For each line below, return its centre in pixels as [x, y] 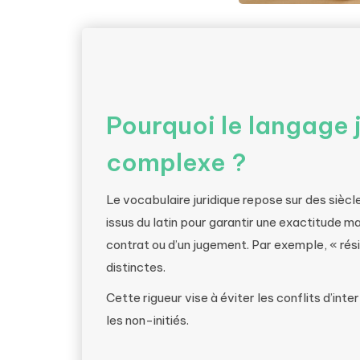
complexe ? [176, 162]
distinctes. [136, 267]
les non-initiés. [147, 320]
